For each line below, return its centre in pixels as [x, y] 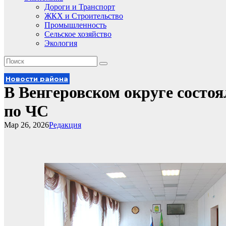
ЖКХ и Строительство [84, 16]
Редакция [65, 125]
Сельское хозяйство [78, 34]
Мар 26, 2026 [26, 125]
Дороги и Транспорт [80, 7]
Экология [61, 43]
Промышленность [75, 25]
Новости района [37, 79]
